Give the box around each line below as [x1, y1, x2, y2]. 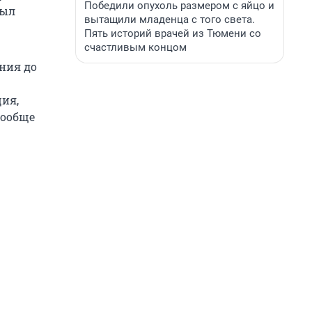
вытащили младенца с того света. [84, 13, 255, 26]
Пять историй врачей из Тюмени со [84, 27, 261, 40]
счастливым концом [84, 41, 187, 54]
